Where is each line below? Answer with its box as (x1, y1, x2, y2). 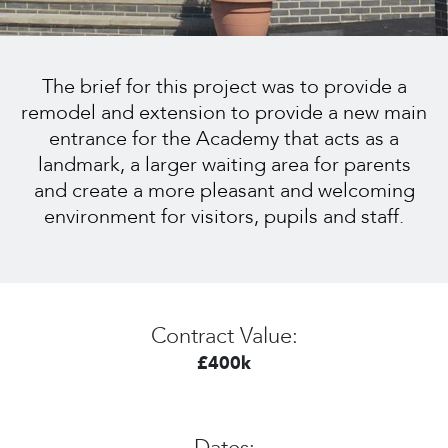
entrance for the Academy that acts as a (49, 125, 399, 152)
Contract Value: (150, 321, 298, 351)
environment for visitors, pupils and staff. (44, 203, 404, 230)
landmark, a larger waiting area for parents (37, 151, 411, 178)
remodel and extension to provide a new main (21, 99, 427, 126)
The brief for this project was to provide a (41, 73, 407, 100)
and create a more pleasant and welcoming (33, 177, 415, 204)
